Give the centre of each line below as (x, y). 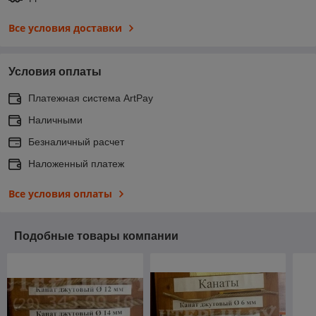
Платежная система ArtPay (91, 98)
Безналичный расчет (76, 141)
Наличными (55, 120)
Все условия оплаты (60, 193)
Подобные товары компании (96, 236)
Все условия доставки (65, 28)
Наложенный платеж (76, 163)
